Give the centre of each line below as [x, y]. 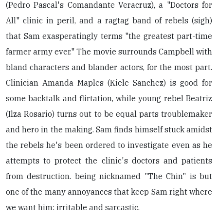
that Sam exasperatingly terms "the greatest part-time [109, 36]
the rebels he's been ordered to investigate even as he [109, 145]
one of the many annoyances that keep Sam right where [109, 192]
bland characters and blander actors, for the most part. [109, 67]
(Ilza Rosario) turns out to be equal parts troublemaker [109, 114]
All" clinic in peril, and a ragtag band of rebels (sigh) [109, 21]
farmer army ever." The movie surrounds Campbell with [109, 52]
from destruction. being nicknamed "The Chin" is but [109, 176]
